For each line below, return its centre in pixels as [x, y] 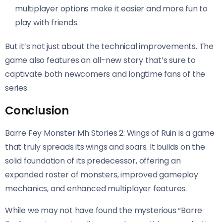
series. [17, 88]
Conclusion [37, 110]
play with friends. [47, 22]
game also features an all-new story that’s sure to [100, 60]
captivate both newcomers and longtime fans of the [105, 74]
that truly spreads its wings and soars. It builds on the [105, 147]
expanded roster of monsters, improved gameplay [102, 174]
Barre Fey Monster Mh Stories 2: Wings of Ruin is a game [110, 133]
